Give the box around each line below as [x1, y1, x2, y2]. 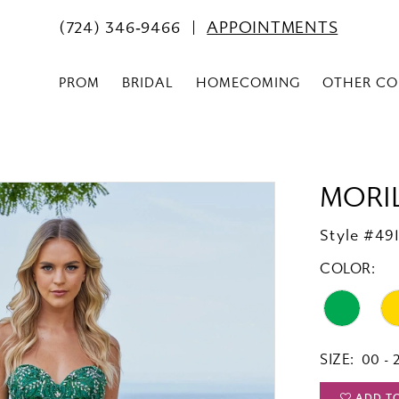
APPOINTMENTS [207, 19, 338, 38]
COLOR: [320, 260, 376, 278]
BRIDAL [122, 75, 174, 92]
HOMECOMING [196, 75, 300, 92]
